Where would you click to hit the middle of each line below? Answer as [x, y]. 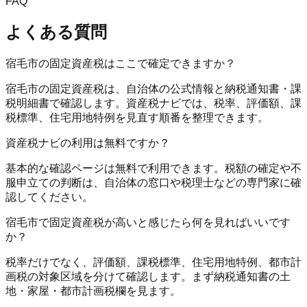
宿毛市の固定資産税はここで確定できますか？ [121, 63]
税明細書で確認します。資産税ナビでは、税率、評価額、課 [153, 103]
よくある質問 [56, 32]
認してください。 [49, 197]
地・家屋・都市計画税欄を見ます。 [93, 291]
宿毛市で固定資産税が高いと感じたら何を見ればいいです [148, 222]
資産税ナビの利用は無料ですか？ [88, 143]
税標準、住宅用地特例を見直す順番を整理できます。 [137, 117]
